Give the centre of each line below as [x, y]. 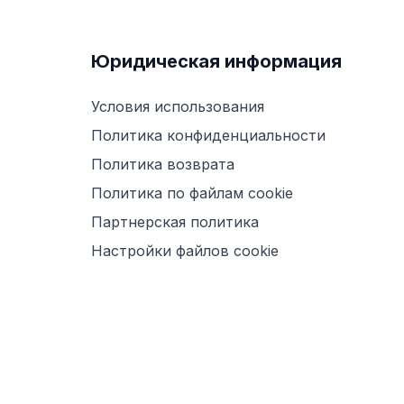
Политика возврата [163, 165]
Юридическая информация [216, 62]
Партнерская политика [175, 222]
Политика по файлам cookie [192, 193]
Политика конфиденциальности [208, 136]
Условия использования [178, 107]
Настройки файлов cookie [185, 251]
